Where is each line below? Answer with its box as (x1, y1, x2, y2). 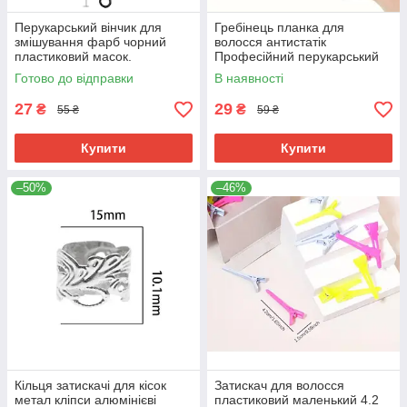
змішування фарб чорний (15, 35, 166, 50)
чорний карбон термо (214, 78, 342, 94)
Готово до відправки (15, 71, 134, 86)
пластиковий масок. (15, 49, 132, 65)
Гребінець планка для (214, 20, 344, 35)
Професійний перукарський (214, 49, 379, 65)
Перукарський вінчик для (15, 20, 162, 35)
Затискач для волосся (214, 378, 344, 393)
